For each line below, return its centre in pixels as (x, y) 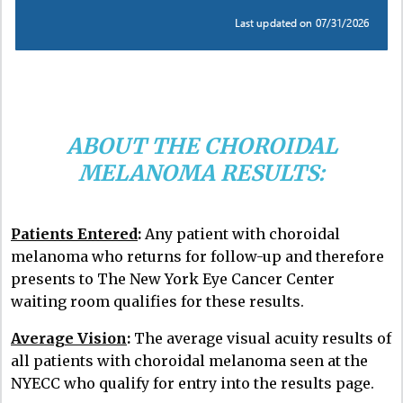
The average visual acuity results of (263, 338)
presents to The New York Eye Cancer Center (173, 278)
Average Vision (69, 338)
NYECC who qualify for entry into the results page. (193, 383)
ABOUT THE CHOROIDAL (201, 146)
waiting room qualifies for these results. (157, 301)
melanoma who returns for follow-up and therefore (197, 256)
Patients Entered (74, 233)
